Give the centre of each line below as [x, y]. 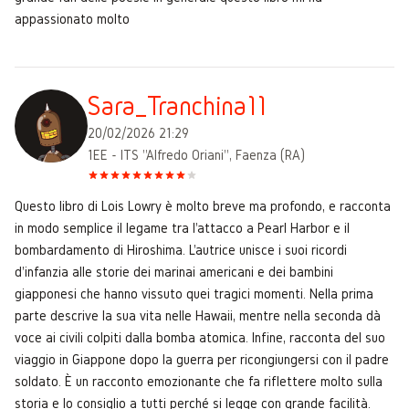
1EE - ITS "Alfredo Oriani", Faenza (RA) [196, 154]
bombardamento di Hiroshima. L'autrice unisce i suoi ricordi [181, 249]
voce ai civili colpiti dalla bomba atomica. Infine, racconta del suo [200, 337]
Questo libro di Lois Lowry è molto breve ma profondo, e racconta [203, 205]
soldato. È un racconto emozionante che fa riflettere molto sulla [199, 381]
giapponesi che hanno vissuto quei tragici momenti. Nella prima [194, 293]
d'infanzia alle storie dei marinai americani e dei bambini [174, 271]
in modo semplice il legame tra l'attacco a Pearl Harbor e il [182, 227]
